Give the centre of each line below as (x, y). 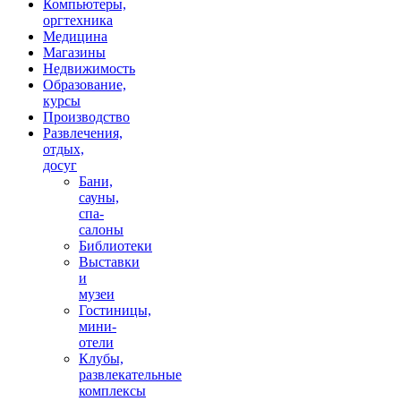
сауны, (99, 197)
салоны (101, 229)
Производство (86, 116)
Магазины (74, 52)
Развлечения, (83, 132)
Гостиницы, (115, 310)
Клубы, (101, 358)
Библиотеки (115, 245)
